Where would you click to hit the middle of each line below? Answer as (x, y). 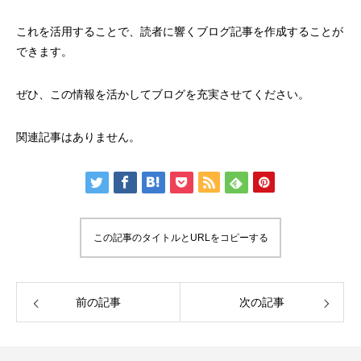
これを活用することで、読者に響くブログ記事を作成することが (180, 32)
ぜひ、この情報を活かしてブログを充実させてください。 (163, 95)
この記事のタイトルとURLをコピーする (180, 238)
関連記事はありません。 (78, 137)
